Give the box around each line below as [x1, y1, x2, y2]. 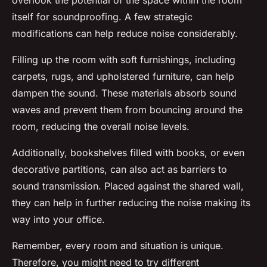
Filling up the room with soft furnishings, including [12, 54, 235, 66]
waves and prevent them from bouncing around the [12, 104, 243, 116]
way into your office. [12, 213, 105, 226]
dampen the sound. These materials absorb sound [12, 87, 237, 100]
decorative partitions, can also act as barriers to [12, 163, 227, 176]
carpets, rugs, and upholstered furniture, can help [12, 70, 234, 83]
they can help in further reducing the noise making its [12, 197, 250, 209]
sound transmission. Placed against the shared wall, [12, 180, 244, 193]
